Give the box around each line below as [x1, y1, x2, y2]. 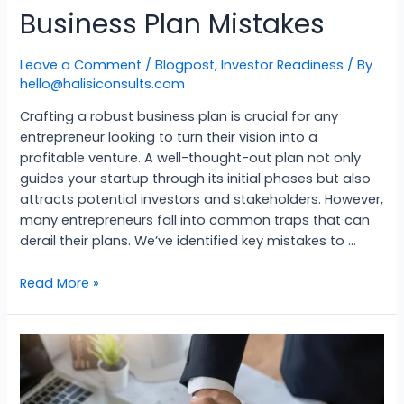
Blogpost [155, 55, 216, 74]
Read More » [20, 273, 100, 292]
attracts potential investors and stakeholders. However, [20, 190, 384, 209]
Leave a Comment [20, 55, 142, 74]
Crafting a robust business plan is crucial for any [20, 107, 339, 126]
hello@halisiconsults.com [20, 74, 186, 93]
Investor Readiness [221, 55, 344, 74]
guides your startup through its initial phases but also [20, 170, 372, 188]
